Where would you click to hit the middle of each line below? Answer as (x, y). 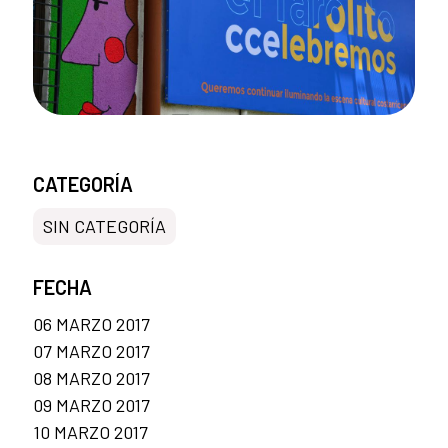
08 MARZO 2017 (91, 377)
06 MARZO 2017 (91, 323)
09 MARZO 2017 (91, 404)
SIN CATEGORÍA (104, 225)
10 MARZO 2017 (90, 431)
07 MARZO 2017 (91, 350)
